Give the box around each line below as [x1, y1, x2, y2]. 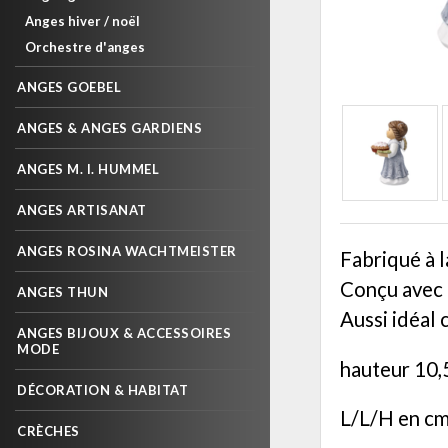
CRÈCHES [17, 423, 80, 439]
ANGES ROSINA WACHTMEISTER [17, 243, 237, 259]
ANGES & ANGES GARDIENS [17, 120, 202, 136]
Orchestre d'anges [25, 39, 145, 55]
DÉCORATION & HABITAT [17, 382, 188, 398]
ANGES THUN [17, 284, 108, 300]
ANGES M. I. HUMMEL [17, 161, 159, 177]
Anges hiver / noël [25, 13, 140, 29]
